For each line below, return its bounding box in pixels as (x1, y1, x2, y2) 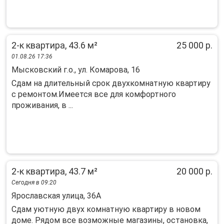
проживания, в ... (11, 100, 73, 110)
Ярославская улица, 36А (11, 191, 101, 200)
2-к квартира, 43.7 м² (11, 166, 97, 176)
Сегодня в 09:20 (11, 179, 56, 186)
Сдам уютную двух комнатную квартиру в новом (11, 204, 200, 214)
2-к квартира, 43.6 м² (11, 40, 97, 50)
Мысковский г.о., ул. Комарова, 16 (11, 65, 140, 74)
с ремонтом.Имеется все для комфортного (11, 89, 176, 99)
